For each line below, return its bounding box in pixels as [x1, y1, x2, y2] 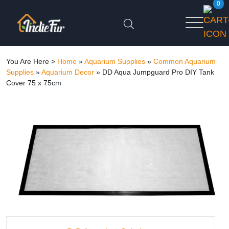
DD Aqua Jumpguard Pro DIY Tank [102, 68, 214, 76]
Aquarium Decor [41, 68, 94, 76]
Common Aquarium [153, 57, 216, 65]
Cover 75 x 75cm [6, 79, 61, 87]
